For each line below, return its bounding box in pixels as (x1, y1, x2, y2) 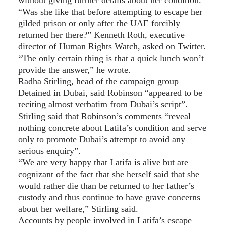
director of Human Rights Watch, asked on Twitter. (18, 41, 206, 51)
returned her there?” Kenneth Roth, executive (18, 29, 185, 40)
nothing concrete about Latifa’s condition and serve (18, 122, 206, 133)
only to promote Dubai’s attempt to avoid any (18, 134, 185, 144)
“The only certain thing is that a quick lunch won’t (18, 52, 204, 63)
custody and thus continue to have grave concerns (18, 192, 200, 202)
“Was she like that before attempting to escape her (18, 6, 202, 17)
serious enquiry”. (18, 145, 81, 156)
